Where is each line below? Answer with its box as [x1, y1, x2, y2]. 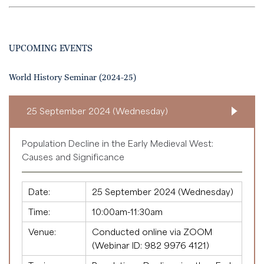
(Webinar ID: [92, 240, 144, 251]
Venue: [28, 226, 56, 237]
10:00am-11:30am [92, 206, 163, 217]
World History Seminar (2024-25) [9, 72, 136, 84]
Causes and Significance [22, 151, 124, 163]
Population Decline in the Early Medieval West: [22, 138, 213, 149]
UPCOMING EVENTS [9, 43, 93, 55]
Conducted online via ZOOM [92, 226, 212, 237]
